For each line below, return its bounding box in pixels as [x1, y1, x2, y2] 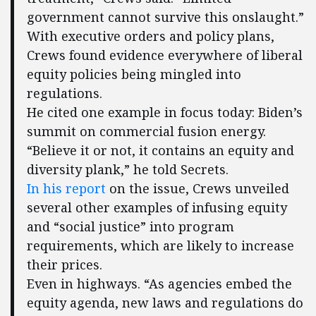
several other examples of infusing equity [26, 199, 287, 216]
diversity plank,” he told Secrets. [26, 161, 229, 178]
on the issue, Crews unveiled [105, 180, 289, 197]
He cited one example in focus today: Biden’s [26, 104, 303, 121]
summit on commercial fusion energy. [26, 123, 266, 140]
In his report [26, 180, 106, 197]
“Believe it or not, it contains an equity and [26, 142, 294, 159]
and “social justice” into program [26, 218, 234, 235]
